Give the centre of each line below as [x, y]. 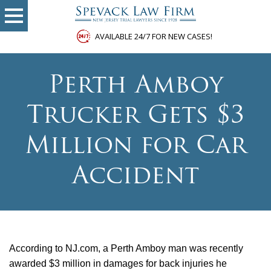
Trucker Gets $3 [135, 117]
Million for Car [135, 147]
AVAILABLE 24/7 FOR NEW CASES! [154, 37]
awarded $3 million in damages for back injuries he [118, 264]
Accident [135, 178]
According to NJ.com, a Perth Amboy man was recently [126, 249]
